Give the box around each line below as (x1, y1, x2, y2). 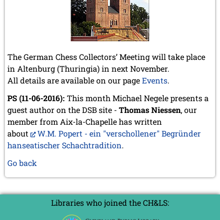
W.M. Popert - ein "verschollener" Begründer (37, 128, 201, 138)
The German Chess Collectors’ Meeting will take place (7, 51, 205, 62)
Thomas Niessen (119, 104, 181, 115)
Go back (7, 157, 37, 168)
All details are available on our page (7, 75, 142, 85)
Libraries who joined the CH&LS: (51, 197, 169, 208)
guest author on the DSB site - (7, 104, 119, 115)
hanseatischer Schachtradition (7, 139, 122, 150)
